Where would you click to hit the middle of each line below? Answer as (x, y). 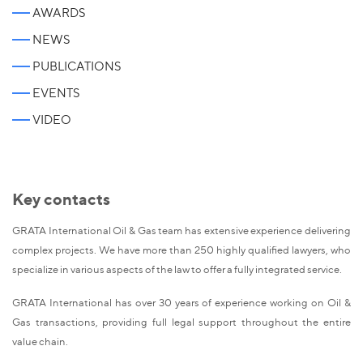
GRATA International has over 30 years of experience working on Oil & (181, 302)
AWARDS (59, 13)
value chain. (40, 341)
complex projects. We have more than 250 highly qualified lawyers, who (181, 250)
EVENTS (56, 93)
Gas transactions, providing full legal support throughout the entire (181, 321)
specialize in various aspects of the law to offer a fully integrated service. (177, 269)
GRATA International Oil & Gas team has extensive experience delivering (181, 231)
